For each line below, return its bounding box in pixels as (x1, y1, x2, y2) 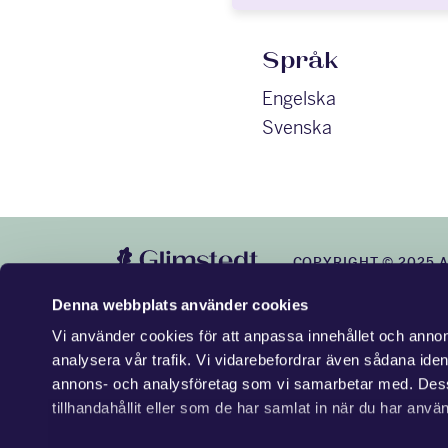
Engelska (262, 86, 336, 110)
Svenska (262, 115, 332, 139)
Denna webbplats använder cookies (52, 295, 309, 313)
